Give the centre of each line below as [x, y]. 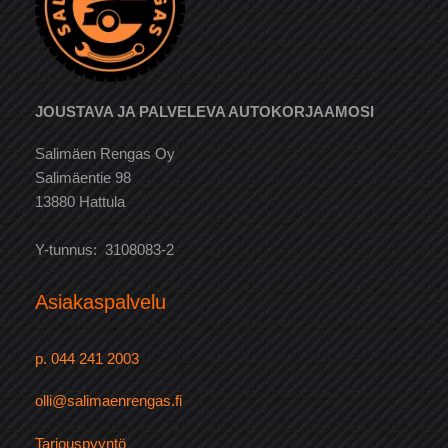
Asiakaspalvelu [100, 302]
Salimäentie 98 [83, 178]
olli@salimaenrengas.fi [108, 401]
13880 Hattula [80, 202]
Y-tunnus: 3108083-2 [104, 250]
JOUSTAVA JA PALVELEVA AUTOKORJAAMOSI [204, 111]
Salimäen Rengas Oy [105, 154]
